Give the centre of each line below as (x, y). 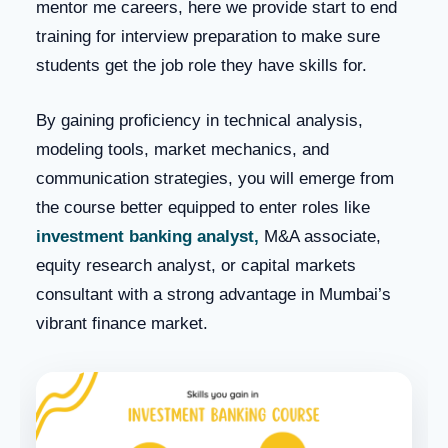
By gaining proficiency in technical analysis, (199, 120)
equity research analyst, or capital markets (196, 265)
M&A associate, (322, 236)
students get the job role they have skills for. (201, 65)
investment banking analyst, (150, 236)
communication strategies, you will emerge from (215, 178)
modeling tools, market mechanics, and (182, 149)
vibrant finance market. (122, 323)
